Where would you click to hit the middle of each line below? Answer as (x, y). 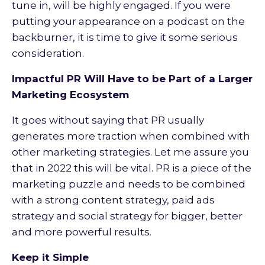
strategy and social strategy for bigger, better (127, 216)
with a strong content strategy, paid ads (113, 200)
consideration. (48, 54)
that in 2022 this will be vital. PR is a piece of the (132, 168)
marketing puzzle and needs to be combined (129, 184)
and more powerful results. (82, 232)
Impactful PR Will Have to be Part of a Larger (132, 79)
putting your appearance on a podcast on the (128, 22)
